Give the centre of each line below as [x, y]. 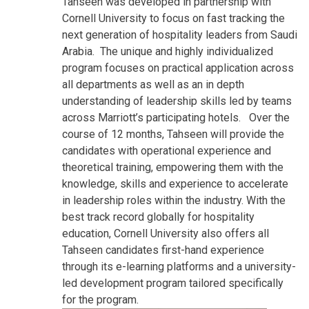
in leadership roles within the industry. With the [174, 200]
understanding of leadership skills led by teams [177, 101]
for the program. [100, 299]
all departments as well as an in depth [153, 84]
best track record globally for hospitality [158, 217]
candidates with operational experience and [167, 150]
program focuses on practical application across [178, 68]
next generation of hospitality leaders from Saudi [180, 34]
